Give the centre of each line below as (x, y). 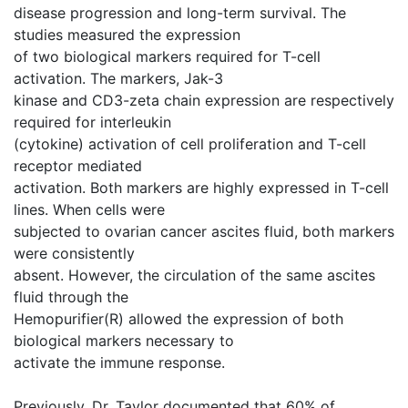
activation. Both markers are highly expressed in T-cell (201, 188)
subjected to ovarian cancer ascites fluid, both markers (204, 231)
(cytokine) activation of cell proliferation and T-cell (190, 144)
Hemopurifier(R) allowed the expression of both (178, 319)
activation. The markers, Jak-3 (118, 78)
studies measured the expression (127, 35)
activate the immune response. (119, 362)
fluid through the (71, 297)
